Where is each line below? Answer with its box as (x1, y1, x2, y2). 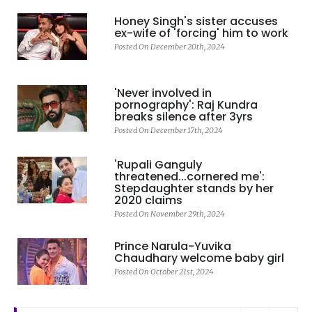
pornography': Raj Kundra (114, 96, 258, 113)
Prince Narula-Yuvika (114, 237, 231, 254)
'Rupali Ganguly (114, 156, 202, 173)
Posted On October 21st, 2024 (114, 266, 213, 276)
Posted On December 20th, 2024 (114, 41, 224, 52)
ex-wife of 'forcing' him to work (114, 24, 288, 41)
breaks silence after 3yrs (114, 108, 253, 125)
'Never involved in (114, 84, 212, 101)
